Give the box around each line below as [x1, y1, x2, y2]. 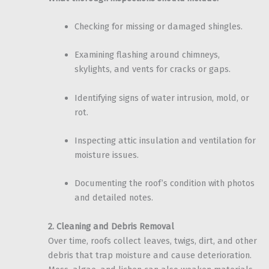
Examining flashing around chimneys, [74, 49, 220, 61]
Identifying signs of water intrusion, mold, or [74, 92, 249, 103]
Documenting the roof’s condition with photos [74, 178, 255, 189]
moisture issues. [74, 149, 139, 160]
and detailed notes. [74, 192, 153, 204]
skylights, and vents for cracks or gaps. [74, 64, 231, 75]
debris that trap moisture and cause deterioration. [48, 249, 252, 261]
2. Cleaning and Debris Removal [48, 220, 174, 232]
